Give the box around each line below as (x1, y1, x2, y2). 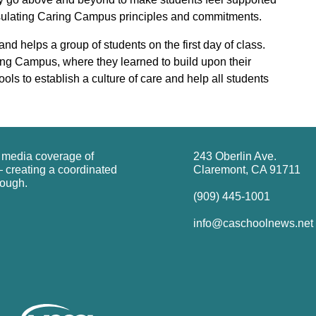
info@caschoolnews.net (193, 217, 313, 229)
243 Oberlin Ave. (193, 150, 276, 162)
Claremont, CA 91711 (193, 163, 300, 176)
